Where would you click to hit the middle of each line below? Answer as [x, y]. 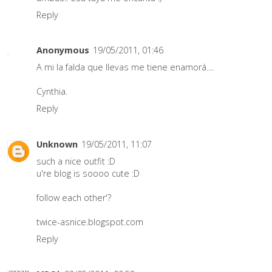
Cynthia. [52, 92]
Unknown [57, 144]
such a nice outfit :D [76, 161]
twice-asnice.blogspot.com [90, 222]
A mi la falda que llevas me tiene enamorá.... [125, 67]
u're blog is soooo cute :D [88, 173]
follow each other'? [74, 197]
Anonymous [63, 50]
